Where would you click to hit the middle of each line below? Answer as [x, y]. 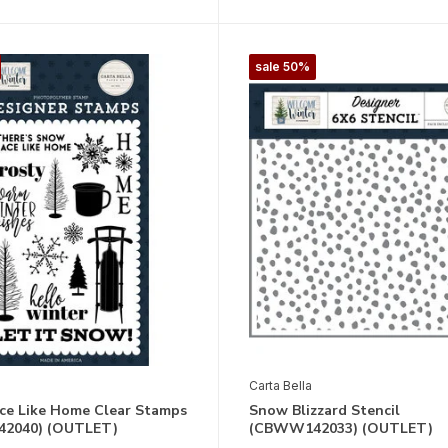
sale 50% [282, 67]
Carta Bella [280, 386]
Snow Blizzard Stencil [324, 411]
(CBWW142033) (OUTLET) [340, 429]
